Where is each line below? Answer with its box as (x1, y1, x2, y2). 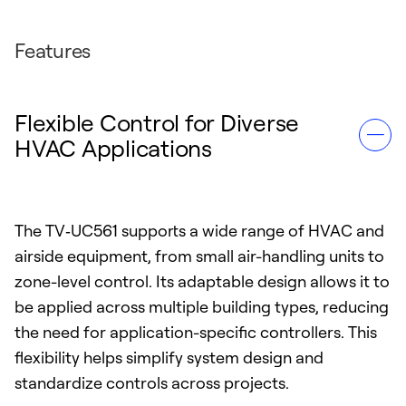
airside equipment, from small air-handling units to (14, 246, 384, 266)
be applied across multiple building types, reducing (14, 296, 389, 316)
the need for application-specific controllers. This (14, 322, 377, 342)
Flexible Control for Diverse (14, 108, 299, 137)
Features (14, 38, 91, 63)
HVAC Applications (14, 133, 212, 162)
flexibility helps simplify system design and (14, 347, 324, 367)
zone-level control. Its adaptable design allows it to (14, 271, 390, 291)
